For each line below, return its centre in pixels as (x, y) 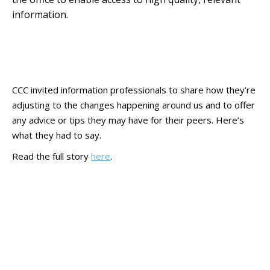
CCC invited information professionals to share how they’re (134, 90)
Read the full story (52, 156)
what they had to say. (57, 135)
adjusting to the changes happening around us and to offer (133, 105)
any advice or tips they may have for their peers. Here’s (128, 120)
